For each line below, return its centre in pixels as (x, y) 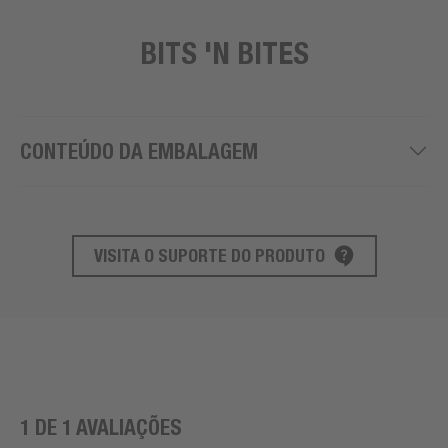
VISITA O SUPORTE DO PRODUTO (209, 255)
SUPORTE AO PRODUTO (122, 269)
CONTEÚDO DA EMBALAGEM (139, 151)
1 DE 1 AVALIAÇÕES (100, 427)
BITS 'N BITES (224, 52)
